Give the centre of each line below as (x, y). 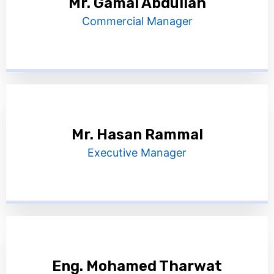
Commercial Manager (137, 21)
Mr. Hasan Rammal (137, 135)
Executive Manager (137, 153)
